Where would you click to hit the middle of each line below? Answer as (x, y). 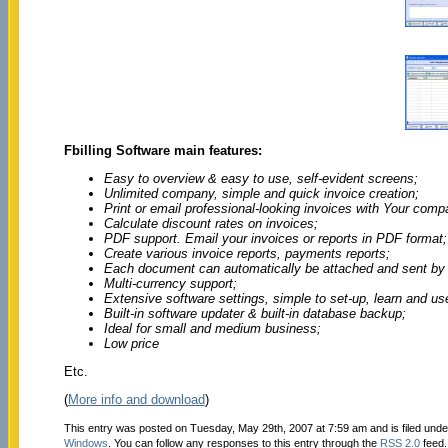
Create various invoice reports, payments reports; (246, 253)
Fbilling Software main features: (162, 150)
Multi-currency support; (170, 283)
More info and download (136, 399)
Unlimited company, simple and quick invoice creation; (261, 193)
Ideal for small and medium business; (212, 328)
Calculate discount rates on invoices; (210, 223)
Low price (131, 343)
